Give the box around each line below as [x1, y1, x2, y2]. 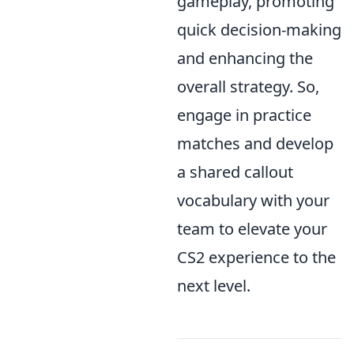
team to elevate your [177, 218, 327, 239]
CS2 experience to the [177, 247, 336, 268]
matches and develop [177, 133, 333, 154]
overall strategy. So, [177, 76, 319, 97]
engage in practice [177, 104, 311, 126]
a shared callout [177, 161, 293, 183]
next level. [177, 275, 250, 296]
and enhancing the [177, 47, 313, 69]
